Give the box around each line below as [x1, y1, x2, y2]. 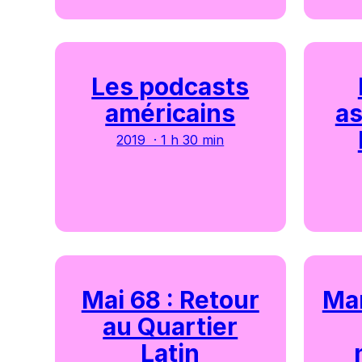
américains [105, 99, 236, 128]
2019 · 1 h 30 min [116, 132, 225, 149]
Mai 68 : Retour [81, 284, 259, 314]
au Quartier [103, 311, 238, 341]
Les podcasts [91, 72, 250, 102]
